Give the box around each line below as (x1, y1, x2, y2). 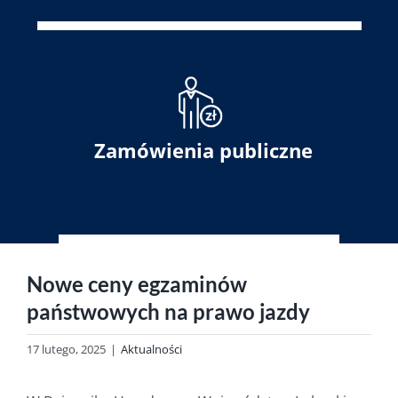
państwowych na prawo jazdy (27, 298, 310, 324)
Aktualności (121, 341, 182, 357)
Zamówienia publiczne (94, 137, 313, 164)
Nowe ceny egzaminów (27, 271, 247, 297)
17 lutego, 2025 (27, 341, 106, 357)
